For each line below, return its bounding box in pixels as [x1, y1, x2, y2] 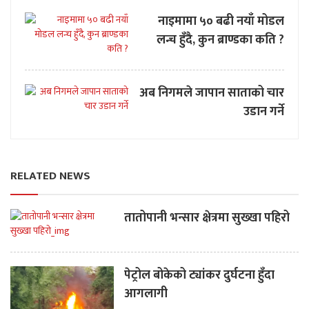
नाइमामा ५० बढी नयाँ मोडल [158, 11, 284, 32]
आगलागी [124, 283, 168, 305]
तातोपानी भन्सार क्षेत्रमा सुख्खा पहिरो [124, 208, 290, 229]
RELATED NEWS [10, 166, 90, 186]
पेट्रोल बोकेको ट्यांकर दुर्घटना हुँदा [124, 265, 275, 286]
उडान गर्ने [243, 101, 284, 123]
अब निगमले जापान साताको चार [139, 83, 284, 104]
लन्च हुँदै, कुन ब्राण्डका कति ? [157, 30, 284, 51]
